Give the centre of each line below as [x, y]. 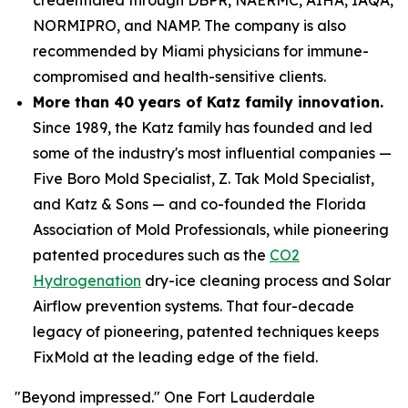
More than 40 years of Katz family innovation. [208, 102]
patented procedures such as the [151, 255]
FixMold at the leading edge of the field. [175, 357]
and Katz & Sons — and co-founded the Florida [199, 204]
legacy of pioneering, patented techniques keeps [206, 331]
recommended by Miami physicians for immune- [201, 51]
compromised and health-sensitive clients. [179, 76]
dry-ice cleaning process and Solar [266, 280]
